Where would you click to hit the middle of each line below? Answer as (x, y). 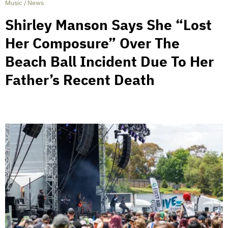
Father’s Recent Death (80, 79)
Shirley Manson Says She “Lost (108, 24)
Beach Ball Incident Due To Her (109, 61)
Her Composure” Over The (92, 43)
